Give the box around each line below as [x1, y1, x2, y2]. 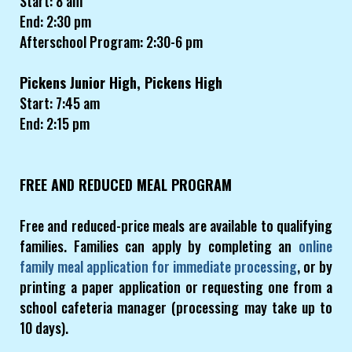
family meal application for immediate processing [20, 256, 297, 277]
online [299, 236, 332, 257]
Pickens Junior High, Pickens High [20, 72, 222, 93]
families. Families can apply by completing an [20, 236, 299, 257]
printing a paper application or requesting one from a [20, 277, 332, 298]
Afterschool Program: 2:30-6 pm [20, 31, 203, 53]
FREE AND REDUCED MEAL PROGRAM [20, 174, 232, 196]
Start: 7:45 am [20, 93, 100, 114]
